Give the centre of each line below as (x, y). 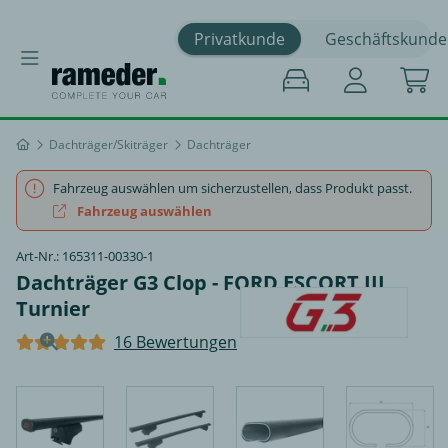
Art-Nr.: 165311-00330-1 (85, 256)
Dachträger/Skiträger (108, 144)
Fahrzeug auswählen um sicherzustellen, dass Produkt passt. (232, 188)
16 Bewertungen (175, 342)
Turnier (53, 308)
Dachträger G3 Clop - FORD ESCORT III (200, 282)
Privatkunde (239, 38)
